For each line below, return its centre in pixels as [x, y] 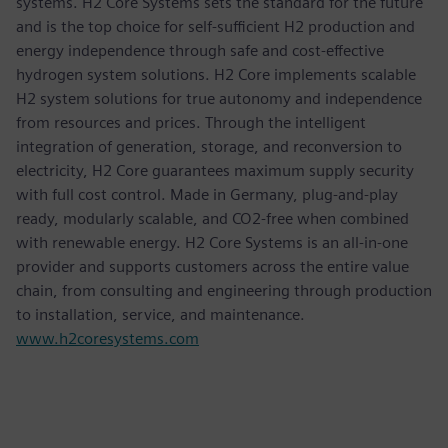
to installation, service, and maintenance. [160, 315]
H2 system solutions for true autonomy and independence [219, 99]
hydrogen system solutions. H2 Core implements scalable [216, 75]
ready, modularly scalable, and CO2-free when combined [212, 219]
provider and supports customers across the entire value [212, 267]
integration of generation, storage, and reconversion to [209, 147]
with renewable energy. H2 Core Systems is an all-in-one [212, 243]
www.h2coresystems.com [107, 339]
